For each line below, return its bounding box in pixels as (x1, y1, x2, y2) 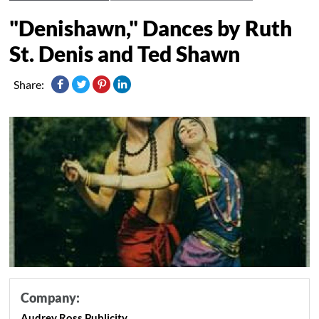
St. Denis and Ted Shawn (9, 40, 241, 66)
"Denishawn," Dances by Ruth (9, 14, 293, 41)
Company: (21, 289, 80, 305)
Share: (14, 77, 45, 91)
